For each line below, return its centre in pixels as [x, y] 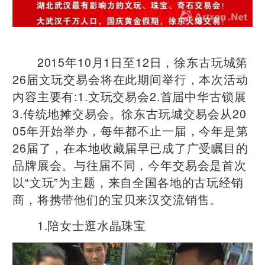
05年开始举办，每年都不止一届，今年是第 [130, 130]
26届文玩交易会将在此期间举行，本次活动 [130, 79]
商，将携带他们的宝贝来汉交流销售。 [117, 199]
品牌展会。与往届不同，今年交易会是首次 [130, 164]
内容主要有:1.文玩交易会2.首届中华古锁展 [130, 96]
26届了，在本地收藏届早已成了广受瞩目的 [130, 147]
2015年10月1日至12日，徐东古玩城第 [130, 62]
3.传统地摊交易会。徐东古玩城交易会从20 [130, 113]
